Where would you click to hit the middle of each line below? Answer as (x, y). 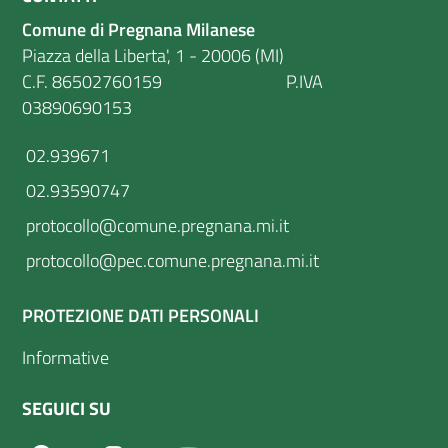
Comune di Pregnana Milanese (138, 29)
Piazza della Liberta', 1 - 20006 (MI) (153, 55)
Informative (65, 358)
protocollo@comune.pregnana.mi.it (155, 225)
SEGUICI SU (66, 409)
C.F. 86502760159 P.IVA (172, 81)
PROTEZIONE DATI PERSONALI (140, 315)
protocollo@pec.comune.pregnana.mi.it (170, 260)
